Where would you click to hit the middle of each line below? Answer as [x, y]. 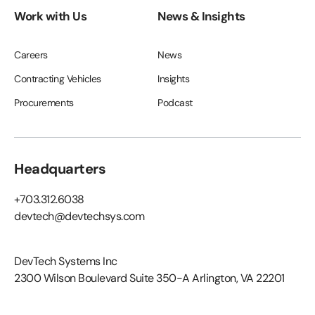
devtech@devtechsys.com [79, 216]
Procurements [44, 102]
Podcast [175, 102]
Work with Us [50, 16]
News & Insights [201, 16]
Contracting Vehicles [58, 78]
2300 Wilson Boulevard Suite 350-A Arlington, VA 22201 [149, 278]
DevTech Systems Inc [66, 261]
